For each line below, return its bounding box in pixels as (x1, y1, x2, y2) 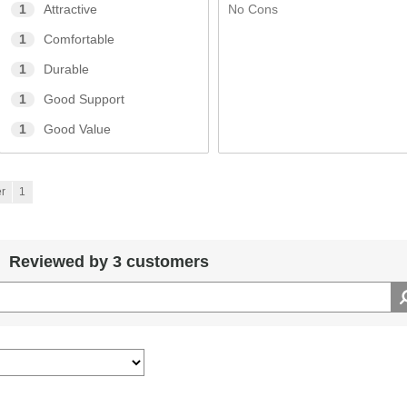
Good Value (44, 123, 112, 137)
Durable (44, 63, 90, 77)
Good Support (44, 93, 125, 107)
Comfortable (44, 33, 115, 47)
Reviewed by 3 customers (8, 253, 209, 272)
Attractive (44, 3, 98, 17)
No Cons (227, 2, 278, 17)
